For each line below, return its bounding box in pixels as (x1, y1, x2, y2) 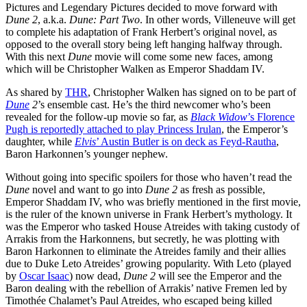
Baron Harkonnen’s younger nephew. (5, 148, 168, 160)
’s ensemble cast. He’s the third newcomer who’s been (38, 99, 271, 111)
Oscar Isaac (19, 270, 69, 282)
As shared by (5, 86, 65, 99)
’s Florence (247, 111, 295, 123)
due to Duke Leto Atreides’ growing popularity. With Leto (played (5, 258, 291, 270)
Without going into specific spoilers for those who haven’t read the (5, 171, 292, 184)
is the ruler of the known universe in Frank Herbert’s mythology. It (5, 208, 292, 221)
